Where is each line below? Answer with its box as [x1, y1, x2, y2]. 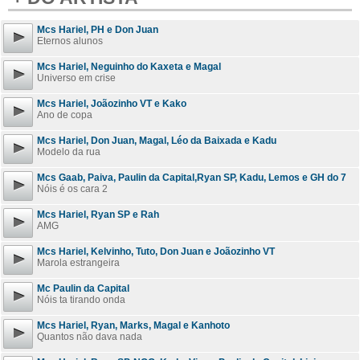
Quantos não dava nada [37, 331, 142, 342]
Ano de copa [37, 109, 92, 121]
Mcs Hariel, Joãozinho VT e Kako [37, 98, 186, 109]
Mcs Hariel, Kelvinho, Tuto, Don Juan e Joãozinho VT [37, 246, 275, 257]
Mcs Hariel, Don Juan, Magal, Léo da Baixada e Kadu [37, 135, 276, 146]
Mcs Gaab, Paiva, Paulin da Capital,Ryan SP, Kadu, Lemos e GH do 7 [37, 172, 346, 183]
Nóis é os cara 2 [37, 183, 108, 194]
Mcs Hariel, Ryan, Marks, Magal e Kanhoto [37, 320, 230, 331]
